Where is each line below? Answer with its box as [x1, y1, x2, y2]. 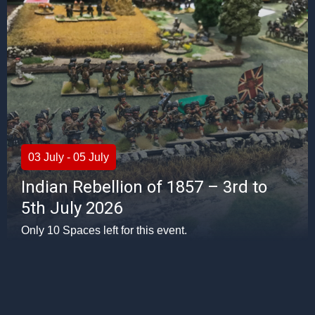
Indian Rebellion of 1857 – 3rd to [21, 177, 267, 197]
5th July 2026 [21, 198, 122, 218]
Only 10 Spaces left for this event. [21, 224, 187, 236]
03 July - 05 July [28, 151, 109, 163]
